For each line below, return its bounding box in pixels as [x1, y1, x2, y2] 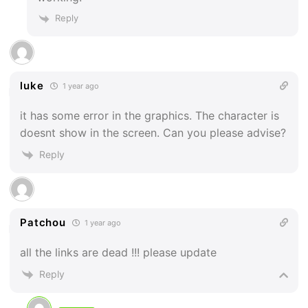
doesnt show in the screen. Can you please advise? [20, 125, 287, 140]
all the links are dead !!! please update [20, 245, 217, 260]
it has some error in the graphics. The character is [20, 108, 280, 122]
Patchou [20, 216, 66, 230]
